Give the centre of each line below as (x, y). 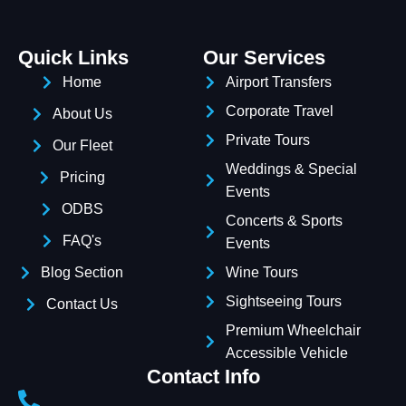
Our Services (264, 58)
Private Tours (268, 140)
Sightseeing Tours (284, 302)
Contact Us (82, 304)
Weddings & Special (291, 169)
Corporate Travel (280, 111)
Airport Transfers (279, 82)
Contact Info (203, 377)
